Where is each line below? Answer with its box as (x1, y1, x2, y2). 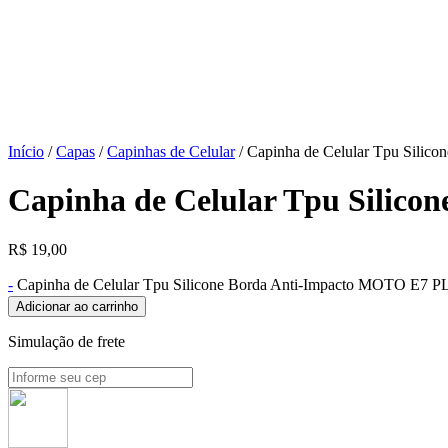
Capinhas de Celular (107, 142, 235, 160)
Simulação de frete (8, 332, 125, 350)
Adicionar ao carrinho (16, 298, 138, 314)
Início (8, 142, 44, 160)
